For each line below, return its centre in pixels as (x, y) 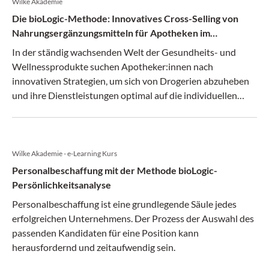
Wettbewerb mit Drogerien (71, 47)
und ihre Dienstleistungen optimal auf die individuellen (125, 95)
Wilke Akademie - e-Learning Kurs (65, 153)
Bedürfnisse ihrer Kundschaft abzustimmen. (102, 110)
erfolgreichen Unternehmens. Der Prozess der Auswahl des (133, 218)
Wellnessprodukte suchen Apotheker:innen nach (113, 66)
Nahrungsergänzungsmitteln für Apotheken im (111, 33)
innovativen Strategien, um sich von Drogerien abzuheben (131, 81)
